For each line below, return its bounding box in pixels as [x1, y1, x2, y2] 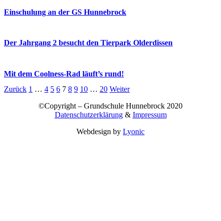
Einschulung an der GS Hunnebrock [4, 7, 126, 16]
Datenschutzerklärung [54, 110, 123, 119]
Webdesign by [76, 127, 123, 136]
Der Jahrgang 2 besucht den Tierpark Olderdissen [4, 38, 173, 47]
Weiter [110, 85, 130, 94]
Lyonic [123, 127, 145, 136]
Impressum [132, 110, 167, 119]
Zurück [4, 85, 27, 94]
